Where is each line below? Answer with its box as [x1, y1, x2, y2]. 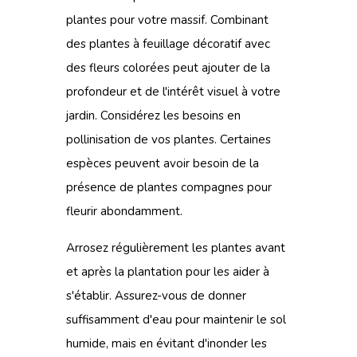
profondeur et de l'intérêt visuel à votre [66, 84, 280, 100]
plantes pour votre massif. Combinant [66, 12, 269, 28]
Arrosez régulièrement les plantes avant [66, 240, 285, 256]
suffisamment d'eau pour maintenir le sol [66, 312, 286, 328]
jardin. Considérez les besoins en [66, 108, 241, 124]
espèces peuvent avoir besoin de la [66, 155, 259, 171]
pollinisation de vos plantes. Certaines [66, 131, 271, 147]
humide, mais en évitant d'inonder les [66, 335, 267, 351]
